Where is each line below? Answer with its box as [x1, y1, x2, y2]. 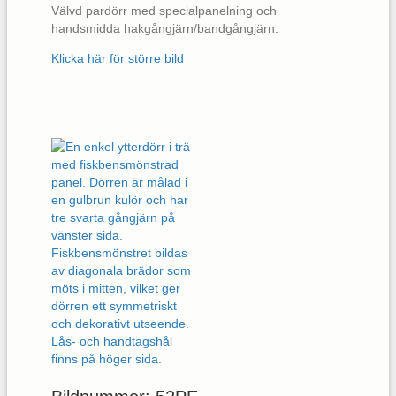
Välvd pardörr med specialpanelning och [51, 4, 277, 19]
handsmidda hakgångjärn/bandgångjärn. [51, 21, 278, 36]
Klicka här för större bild [51, 51, 184, 66]
